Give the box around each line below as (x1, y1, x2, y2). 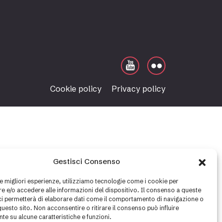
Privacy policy (111, 84, 166, 94)
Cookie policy (50, 84, 102, 94)
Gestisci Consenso (53, 157, 120, 166)
